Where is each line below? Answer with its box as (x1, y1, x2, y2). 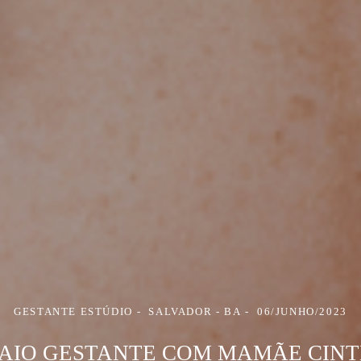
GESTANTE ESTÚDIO (14, 305, 133, 317)
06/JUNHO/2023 (256, 305, 347, 317)
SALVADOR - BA (148, 305, 242, 317)
